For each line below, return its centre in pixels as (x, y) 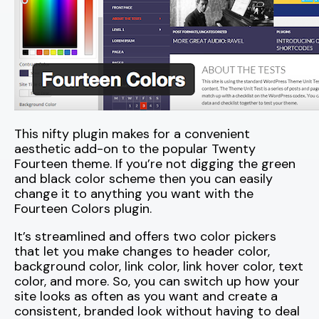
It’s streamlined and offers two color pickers (145, 237)
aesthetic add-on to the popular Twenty (135, 149)
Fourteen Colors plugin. (83, 209)
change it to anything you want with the (134, 194)
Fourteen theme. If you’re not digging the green (155, 164)
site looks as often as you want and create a (146, 297)
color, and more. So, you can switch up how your (157, 282)
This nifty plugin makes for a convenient (132, 134)
